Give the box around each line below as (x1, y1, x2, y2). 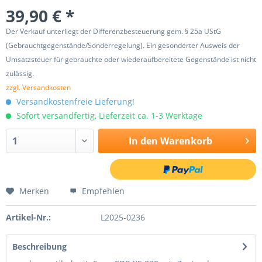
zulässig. (6, 68, 34, 78)
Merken (19, 185, 49, 196)
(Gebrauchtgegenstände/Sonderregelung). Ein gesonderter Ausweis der (6, 40, 240, 50)
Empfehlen (80, 185, 125, 196)
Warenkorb (160, 135, 212, 147)
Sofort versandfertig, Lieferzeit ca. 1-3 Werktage (14, 110, 202, 121)
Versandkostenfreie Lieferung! (14, 96, 135, 107)
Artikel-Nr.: (6, 212, 51, 223)
